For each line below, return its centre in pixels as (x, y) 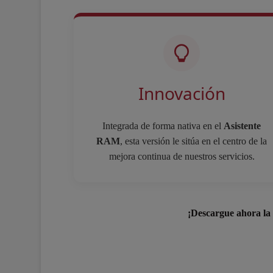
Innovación (182, 93)
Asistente (242, 126)
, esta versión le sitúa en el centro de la (193, 141)
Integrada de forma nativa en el (163, 126)
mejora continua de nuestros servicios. (182, 156)
